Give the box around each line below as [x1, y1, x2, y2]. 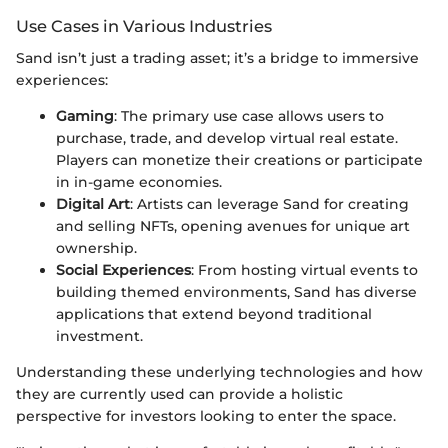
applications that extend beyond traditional [56, 304, 372, 323]
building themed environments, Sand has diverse [56, 282, 417, 301]
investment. [56, 326, 143, 345]
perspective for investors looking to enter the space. [16, 406, 396, 425]
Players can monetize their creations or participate [56, 150, 423, 169]
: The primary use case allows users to [114, 106, 384, 125]
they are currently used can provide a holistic [16, 384, 343, 403]
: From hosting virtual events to [191, 260, 418, 279]
